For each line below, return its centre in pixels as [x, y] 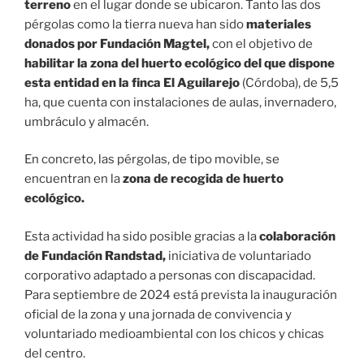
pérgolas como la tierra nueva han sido [135, 24]
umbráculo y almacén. [87, 121]
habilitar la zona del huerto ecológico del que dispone [180, 63]
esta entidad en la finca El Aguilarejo [133, 82]
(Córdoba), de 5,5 [290, 82]
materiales [279, 24]
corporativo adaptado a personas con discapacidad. [170, 275]
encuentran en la [74, 179]
